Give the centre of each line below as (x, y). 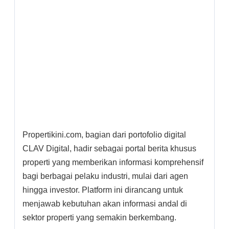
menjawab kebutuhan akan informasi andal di (105, 203)
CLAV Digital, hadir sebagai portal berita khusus (109, 148)
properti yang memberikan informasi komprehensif (113, 162)
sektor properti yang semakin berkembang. (99, 217)
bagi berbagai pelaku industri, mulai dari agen (105, 176)
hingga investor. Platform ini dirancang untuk (103, 190)
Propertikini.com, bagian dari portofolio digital (104, 134)
